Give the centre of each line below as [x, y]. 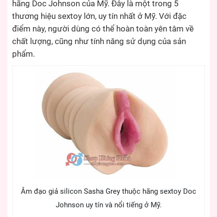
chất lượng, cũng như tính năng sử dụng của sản [99, 42]
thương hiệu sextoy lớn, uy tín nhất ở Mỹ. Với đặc [99, 16]
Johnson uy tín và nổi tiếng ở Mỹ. [108, 205]
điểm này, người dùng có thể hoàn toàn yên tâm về [103, 29]
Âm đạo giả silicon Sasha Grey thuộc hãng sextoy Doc [108, 191]
